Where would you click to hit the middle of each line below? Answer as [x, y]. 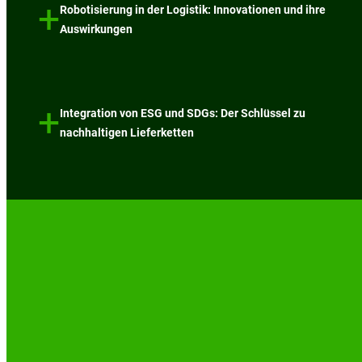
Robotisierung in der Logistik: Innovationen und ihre [193, 9]
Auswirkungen [97, 29]
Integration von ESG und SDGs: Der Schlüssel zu [183, 113]
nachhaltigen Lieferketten [127, 132]
